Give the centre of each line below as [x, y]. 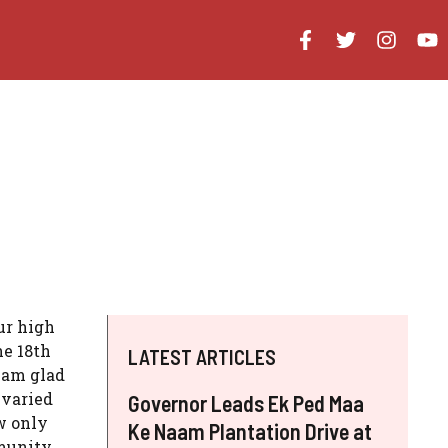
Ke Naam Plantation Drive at [250, 431]
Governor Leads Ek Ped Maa [246, 403]
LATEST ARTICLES [202, 357]
